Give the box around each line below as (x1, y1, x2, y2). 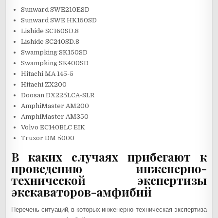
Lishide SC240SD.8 (21, 38, 80, 46)
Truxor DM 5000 (21, 134, 75, 142)
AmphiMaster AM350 (21, 113, 89, 121)
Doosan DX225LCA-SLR (21, 91, 95, 99)
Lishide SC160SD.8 (21, 27, 79, 35)
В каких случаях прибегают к (11, 148, 207, 164)
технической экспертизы (11, 172, 207, 188)
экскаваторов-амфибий (11, 183, 152, 200)
